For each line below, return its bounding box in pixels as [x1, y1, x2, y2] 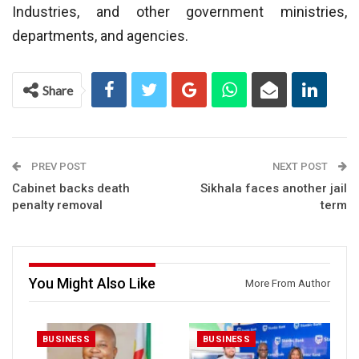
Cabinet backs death [12, 181, 130, 196]
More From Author [245, 277, 330, 289]
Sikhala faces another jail [200, 181, 347, 196]
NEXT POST [272, 160, 330, 172]
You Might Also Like [29, 275, 155, 292]
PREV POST [29, 160, 87, 172]
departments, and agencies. [12, 27, 188, 44]
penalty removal [12, 198, 103, 212]
